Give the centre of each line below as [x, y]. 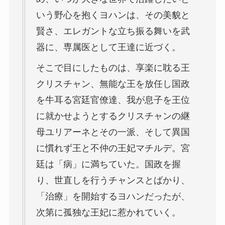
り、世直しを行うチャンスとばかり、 [113, 181]
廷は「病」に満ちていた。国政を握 [108, 164]
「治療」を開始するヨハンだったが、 [113, 197]
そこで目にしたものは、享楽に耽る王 [113, 68]
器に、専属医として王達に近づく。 [108, 47]
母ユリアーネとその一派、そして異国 [113, 132]
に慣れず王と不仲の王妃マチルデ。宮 [113, 148]
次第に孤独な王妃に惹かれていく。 [108, 213]
